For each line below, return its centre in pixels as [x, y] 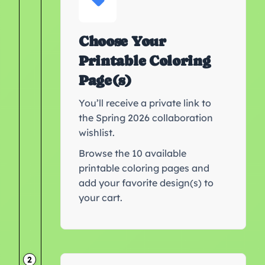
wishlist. [97, 132]
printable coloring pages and [144, 168]
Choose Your [122, 41]
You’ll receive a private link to [145, 103]
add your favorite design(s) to [146, 182]
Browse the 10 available [132, 153]
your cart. [101, 197]
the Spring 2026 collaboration [146, 117]
